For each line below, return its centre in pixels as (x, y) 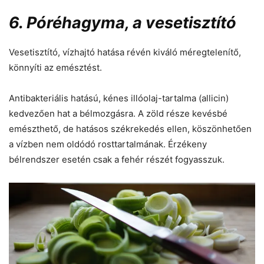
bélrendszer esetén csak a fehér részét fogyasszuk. (117, 159)
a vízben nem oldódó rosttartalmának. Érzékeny (108, 144)
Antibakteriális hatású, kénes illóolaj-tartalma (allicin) (119, 98)
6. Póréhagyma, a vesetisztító (123, 22)
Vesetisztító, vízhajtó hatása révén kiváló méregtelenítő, (125, 52)
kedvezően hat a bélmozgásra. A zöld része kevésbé (118, 113)
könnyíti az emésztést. (55, 67)
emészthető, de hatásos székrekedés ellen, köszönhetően (130, 128)
